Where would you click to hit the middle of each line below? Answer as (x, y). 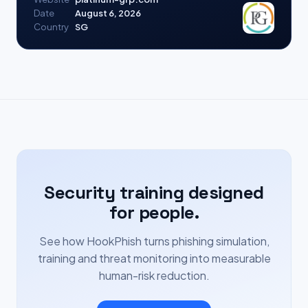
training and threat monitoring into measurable (154, 258)
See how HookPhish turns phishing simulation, (154, 241)
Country (51, 27)
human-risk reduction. (154, 275)
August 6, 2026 (108, 13)
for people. (154, 212)
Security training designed (154, 192)
